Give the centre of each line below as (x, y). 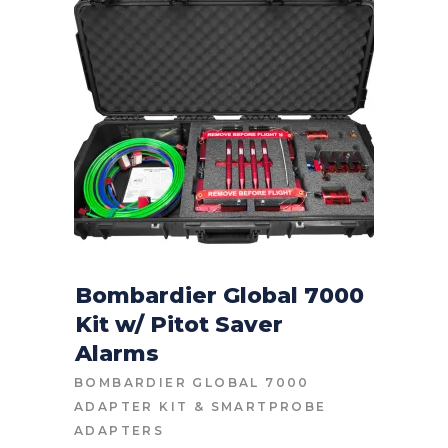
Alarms (117, 353)
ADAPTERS (119, 430)
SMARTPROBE (268, 406)
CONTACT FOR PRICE (224, 336)
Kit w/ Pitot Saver (179, 324)
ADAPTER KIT (131, 406)
